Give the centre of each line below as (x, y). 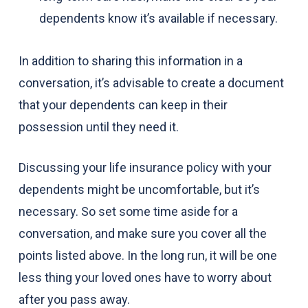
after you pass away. (74, 299)
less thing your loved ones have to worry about (145, 277)
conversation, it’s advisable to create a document (151, 83)
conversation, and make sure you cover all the (142, 233)
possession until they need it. (98, 127)
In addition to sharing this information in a (130, 61)
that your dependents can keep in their (123, 105)
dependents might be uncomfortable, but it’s (139, 189)
